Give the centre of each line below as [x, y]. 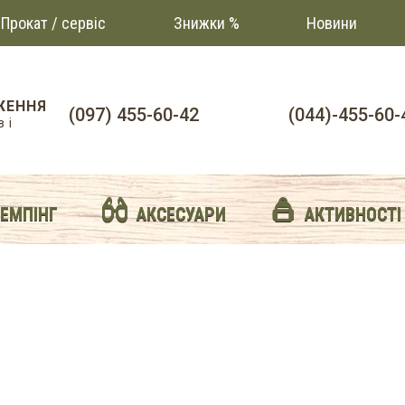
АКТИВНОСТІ [353, 214]
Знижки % [206, 23]
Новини [331, 23]
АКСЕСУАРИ [181, 214]
